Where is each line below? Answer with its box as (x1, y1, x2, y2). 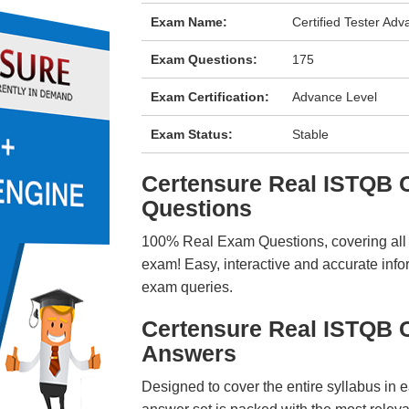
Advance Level (292, 89, 378, 104)
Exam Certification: (150, 89, 269, 104)
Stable (292, 127, 330, 142)
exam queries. (141, 279, 233, 295)
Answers (141, 341, 236, 366)
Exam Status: (150, 127, 233, 142)
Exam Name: (150, 15, 227, 29)
